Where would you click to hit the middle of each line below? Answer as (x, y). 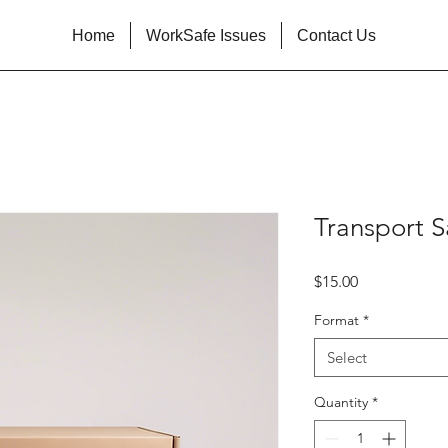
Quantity (341, 402)
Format (336, 320)
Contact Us (336, 35)
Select (347, 357)
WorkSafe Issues (205, 35)
